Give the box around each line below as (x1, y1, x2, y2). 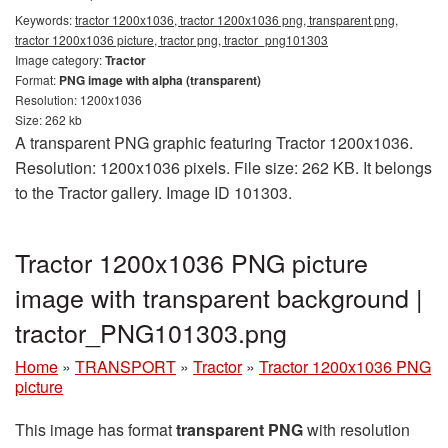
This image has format (15, 417, 176, 441)
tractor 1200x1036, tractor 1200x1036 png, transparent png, (75, 10, 398, 28)
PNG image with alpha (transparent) (59, 70, 261, 89)
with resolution (303, 417, 410, 441)
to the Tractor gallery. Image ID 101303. (15, 180, 292, 204)
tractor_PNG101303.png (15, 313, 287, 350)
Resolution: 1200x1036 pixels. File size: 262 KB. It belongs (15, 155, 432, 179)
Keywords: (15, 10, 75, 28)
